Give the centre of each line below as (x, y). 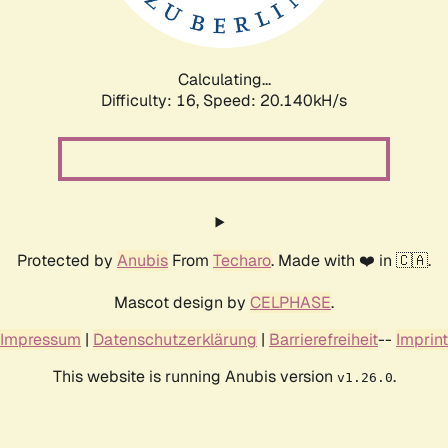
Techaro (242, 260)
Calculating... (224, 79)
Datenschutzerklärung (175, 339)
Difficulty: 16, (152, 100)
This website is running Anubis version (194, 376)
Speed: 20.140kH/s (275, 100)
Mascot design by (182, 302)
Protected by (67, 260)
